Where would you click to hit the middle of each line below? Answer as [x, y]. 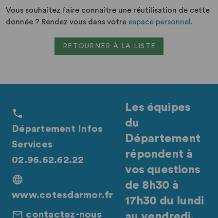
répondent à [159, 154]
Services [32, 145]
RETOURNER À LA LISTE [109, 46]
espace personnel [160, 22]
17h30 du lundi [164, 201]
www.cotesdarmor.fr [63, 195]
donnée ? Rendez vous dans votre [67, 22]
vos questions [162, 170]
